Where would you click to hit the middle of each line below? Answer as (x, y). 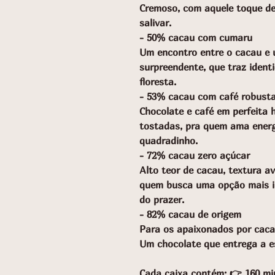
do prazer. (162, 199)
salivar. (155, 23)
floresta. (158, 82)
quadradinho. (168, 141)
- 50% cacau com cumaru (197, 37)
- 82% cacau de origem (190, 214)
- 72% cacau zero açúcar (195, 155)
